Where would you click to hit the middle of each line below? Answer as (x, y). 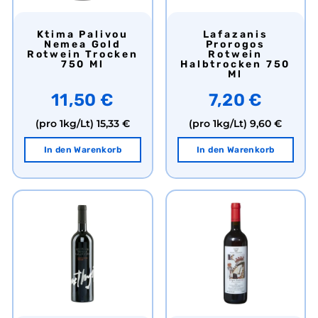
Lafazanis (207, 35)
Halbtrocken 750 (236, 65)
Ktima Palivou (41, 35)
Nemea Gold (82, 45)
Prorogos (235, 45)
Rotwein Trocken (82, 55)
